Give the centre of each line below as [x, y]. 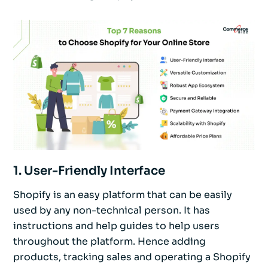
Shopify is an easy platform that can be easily [123, 195]
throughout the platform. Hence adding [109, 242]
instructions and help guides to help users [116, 226]
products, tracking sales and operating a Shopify [132, 257]
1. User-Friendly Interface [89, 171]
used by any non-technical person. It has [112, 211]
